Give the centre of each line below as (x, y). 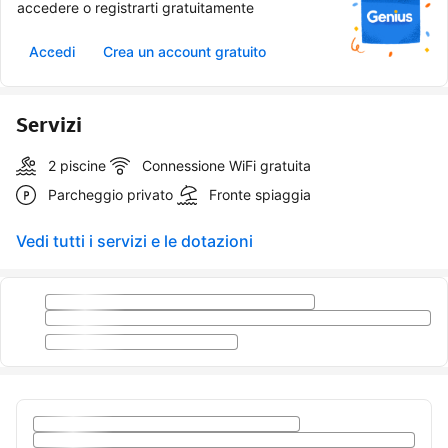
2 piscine (77, 166)
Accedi (52, 52)
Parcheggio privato (110, 195)
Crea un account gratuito (184, 52)
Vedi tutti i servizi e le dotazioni (134, 241)
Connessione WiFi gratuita (226, 166)
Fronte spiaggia (260, 195)
